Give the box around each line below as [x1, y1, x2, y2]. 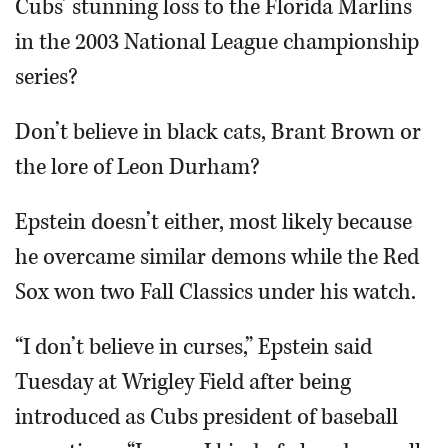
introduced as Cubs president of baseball [15, 402, 398, 433]
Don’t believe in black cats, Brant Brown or [15, 117, 421, 148]
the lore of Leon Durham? [15, 152, 260, 183]
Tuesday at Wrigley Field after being [15, 367, 351, 398]
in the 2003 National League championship [15, 27, 419, 58]
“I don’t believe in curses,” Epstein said [15, 332, 372, 363]
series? [15, 62, 78, 93]
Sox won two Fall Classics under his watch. [15, 277, 416, 308]
